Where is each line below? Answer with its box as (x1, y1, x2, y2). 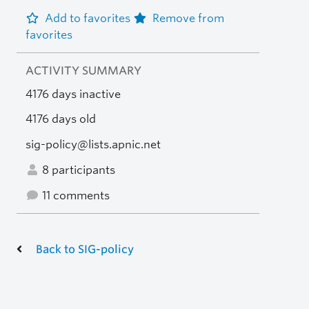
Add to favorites (44, 11, 133, 25)
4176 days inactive (25, 87, 121, 101)
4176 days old (25, 112, 96, 126)
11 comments (39, 188, 110, 202)
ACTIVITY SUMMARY (25, 63, 141, 77)
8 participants (39, 163, 115, 177)
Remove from (152, 11, 224, 25)
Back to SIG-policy (36, 242, 134, 256)
